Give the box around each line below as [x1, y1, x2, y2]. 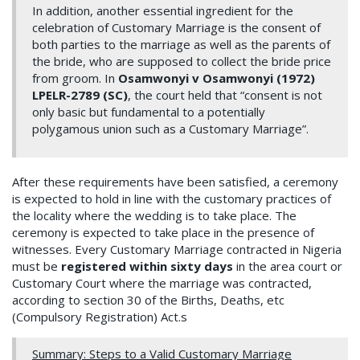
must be [12, 258, 61, 275]
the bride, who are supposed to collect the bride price [32, 53, 331, 70]
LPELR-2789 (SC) [32, 87, 128, 104]
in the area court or [233, 258, 342, 275]
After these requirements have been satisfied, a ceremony [12, 174, 338, 190]
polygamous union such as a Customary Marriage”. [32, 121, 309, 137]
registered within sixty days [61, 258, 233, 275]
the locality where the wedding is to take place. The [12, 207, 297, 224]
